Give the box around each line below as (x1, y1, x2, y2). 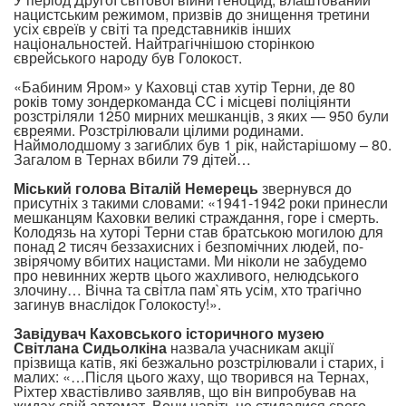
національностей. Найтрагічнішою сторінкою (14, 32, 314, 53)
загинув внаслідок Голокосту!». (14, 293, 221, 314)
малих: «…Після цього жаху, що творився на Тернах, (14, 365, 369, 387)
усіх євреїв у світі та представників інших (14, 17, 291, 39)
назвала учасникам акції (167, 336, 333, 358)
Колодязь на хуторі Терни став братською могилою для (14, 220, 383, 242)
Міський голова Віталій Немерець (14, 177, 258, 198)
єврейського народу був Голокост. (14, 46, 242, 68)
